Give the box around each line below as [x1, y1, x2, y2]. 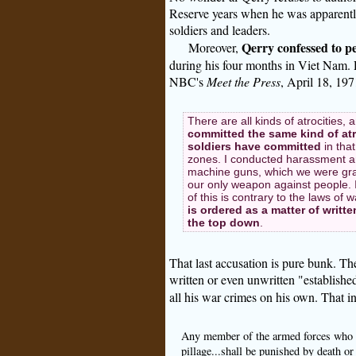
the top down [187, 215, 260, 229]
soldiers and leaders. [168, 21, 270, 38]
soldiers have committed [187, 139, 321, 153]
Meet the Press [206, 72, 281, 90]
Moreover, [188, 38, 242, 56]
